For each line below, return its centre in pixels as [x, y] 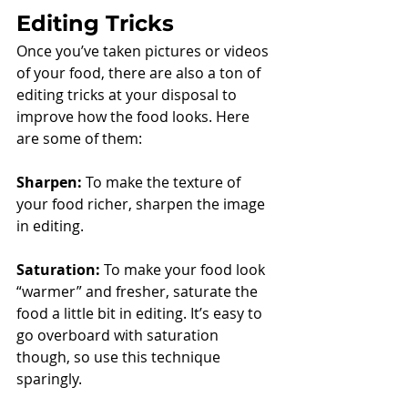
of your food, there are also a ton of [140, 73]
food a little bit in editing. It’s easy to [141, 314]
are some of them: [81, 139]
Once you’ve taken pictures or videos [144, 51]
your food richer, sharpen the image [143, 204]
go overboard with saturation [119, 336]
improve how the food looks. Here [135, 117]
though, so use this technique [120, 357]
